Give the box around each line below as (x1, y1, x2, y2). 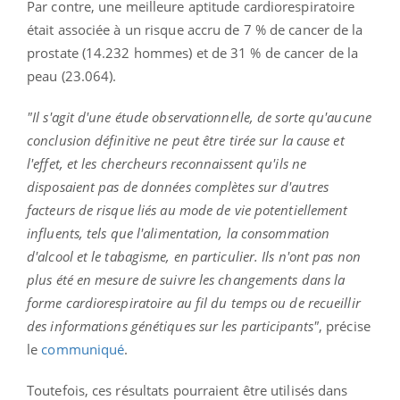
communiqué (41, 339, 125, 358)
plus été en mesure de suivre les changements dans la (27, 270, 346, 288)
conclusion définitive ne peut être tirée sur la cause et (27, 130, 345, 149)
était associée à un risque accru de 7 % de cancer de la (27, 20, 363, 38)
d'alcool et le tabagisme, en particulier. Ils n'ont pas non (27, 246, 361, 265)
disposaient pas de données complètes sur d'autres (27, 177, 329, 196)
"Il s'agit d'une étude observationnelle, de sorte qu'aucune (27, 107, 371, 126)
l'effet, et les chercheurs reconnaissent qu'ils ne (27, 154, 307, 172)
